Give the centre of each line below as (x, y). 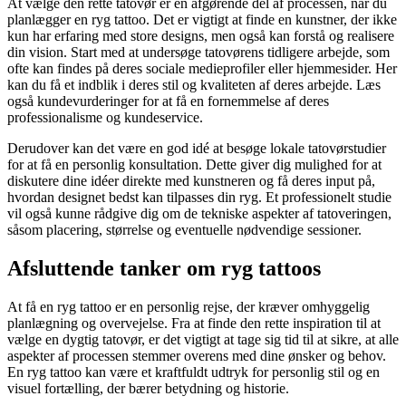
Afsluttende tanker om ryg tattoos (164, 269)
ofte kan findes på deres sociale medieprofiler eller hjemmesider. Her (202, 69)
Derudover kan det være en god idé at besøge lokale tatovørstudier (197, 149)
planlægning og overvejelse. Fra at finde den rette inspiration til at (194, 324)
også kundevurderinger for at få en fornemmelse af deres (168, 101)
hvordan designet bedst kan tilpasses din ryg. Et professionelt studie (199, 198)
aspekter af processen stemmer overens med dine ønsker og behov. (197, 356)
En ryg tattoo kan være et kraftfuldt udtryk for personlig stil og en (193, 372)
